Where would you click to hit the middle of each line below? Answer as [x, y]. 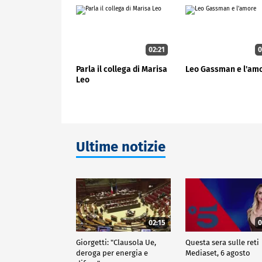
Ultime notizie [121, 147]
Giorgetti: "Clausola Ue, [116, 243]
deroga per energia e [112, 253]
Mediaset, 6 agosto [218, 253]
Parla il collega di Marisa [122, 70]
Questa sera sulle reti [223, 243]
